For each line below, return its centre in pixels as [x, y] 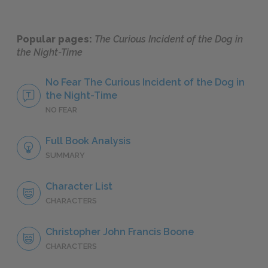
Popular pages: [56, 39]
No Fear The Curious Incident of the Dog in [145, 83]
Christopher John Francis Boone [120, 232]
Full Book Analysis [88, 141]
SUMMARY [65, 156]
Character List [79, 187]
